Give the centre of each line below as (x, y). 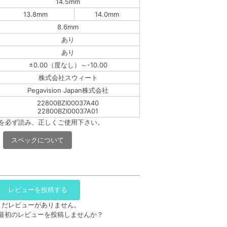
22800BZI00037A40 (68, 103)
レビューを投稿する (37, 190)
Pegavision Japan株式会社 (68, 90)
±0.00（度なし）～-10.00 (68, 65)
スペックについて (37, 140)
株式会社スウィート (68, 77)
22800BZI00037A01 (68, 111)
